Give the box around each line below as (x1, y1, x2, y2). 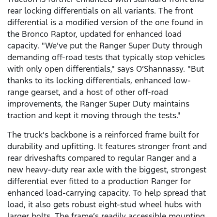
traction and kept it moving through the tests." (7, 110, 181, 121)
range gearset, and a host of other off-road (7, 87, 168, 98)
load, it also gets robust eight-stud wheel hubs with (7, 199, 201, 210)
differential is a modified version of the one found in (7, 17, 203, 28)
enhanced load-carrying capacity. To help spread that (7, 187, 206, 199)
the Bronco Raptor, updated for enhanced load (7, 29, 182, 40)
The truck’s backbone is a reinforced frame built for (7, 129, 199, 140)
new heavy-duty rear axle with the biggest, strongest (7, 164, 206, 175)
